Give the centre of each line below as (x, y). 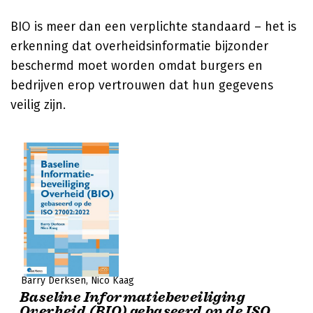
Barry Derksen (53, 281)
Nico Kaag (112, 281)
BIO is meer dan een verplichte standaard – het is (153, 27)
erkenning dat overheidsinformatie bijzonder (139, 46)
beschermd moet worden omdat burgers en (137, 66)
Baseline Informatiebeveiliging (132, 297)
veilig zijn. (38, 105)
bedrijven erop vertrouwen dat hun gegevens (142, 85)
